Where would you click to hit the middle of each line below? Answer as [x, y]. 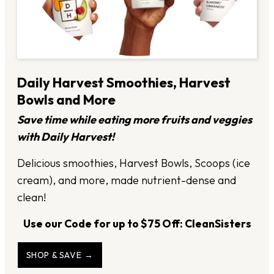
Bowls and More [66, 100]
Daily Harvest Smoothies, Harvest [124, 83]
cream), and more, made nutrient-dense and [127, 180]
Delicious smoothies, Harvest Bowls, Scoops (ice [134, 163]
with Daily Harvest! [66, 137]
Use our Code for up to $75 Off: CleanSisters [137, 224]
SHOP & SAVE [54, 255]
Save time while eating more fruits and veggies [135, 120]
